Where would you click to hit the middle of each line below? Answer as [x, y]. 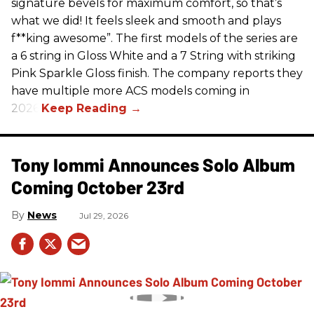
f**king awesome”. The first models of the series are [155, 39]
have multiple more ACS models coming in [130, 91]
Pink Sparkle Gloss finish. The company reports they [157, 74]
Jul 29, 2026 [104, 216]
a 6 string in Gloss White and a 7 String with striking [153, 56]
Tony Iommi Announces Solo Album [153, 165]
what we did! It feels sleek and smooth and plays [146, 21]
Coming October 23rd [98, 187]
